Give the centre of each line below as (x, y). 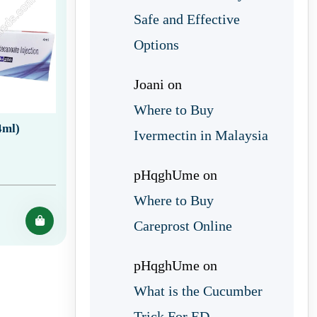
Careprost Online (183, 226)
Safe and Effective (187, 19)
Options (156, 45)
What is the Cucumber (198, 291)
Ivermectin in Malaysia (201, 135)
